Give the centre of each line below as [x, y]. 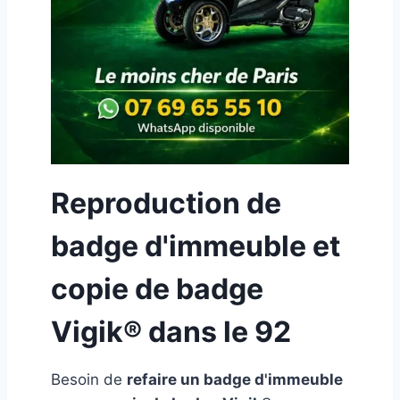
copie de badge [157, 289]
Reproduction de [166, 204]
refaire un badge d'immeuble [235, 380]
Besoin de [89, 380]
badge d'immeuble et [196, 246]
